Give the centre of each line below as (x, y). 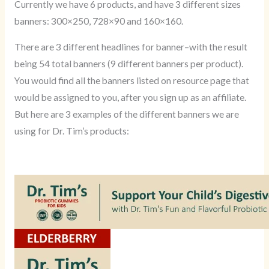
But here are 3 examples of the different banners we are (126, 114)
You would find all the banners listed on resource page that (131, 81)
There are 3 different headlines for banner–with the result (131, 47)
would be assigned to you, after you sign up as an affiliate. (130, 98)
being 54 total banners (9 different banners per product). (128, 64)
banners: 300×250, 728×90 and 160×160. (98, 21)
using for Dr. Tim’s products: (71, 131)
